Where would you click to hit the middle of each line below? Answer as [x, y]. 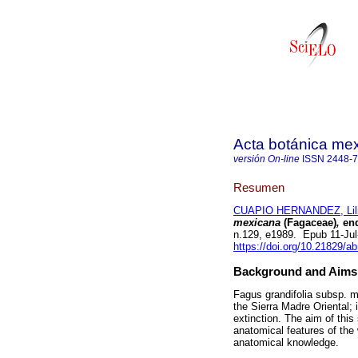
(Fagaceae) [308, 223]
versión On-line [267, 159]
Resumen [259, 187]
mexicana [257, 223]
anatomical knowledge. [286, 343]
